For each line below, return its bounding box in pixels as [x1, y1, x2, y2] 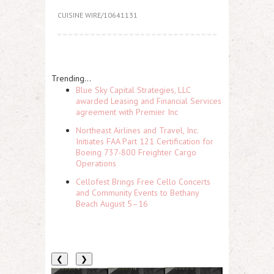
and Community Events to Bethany [76, 187, 199, 198]
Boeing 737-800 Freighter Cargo [76, 147, 196, 158]
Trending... [51, 73, 91, 84]
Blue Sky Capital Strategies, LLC [76, 84, 190, 95]
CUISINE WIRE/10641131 [57, 10, 138, 20]
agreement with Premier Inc [76, 106, 178, 117]
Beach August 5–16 [76, 198, 148, 209]
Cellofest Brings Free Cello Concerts [76, 176, 210, 187]
